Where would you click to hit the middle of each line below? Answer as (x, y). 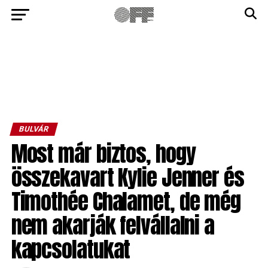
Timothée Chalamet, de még (126, 201)
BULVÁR (33, 129)
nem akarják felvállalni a (113, 225)
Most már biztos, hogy (103, 153)
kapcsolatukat (71, 249)
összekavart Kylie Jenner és (127, 177)
